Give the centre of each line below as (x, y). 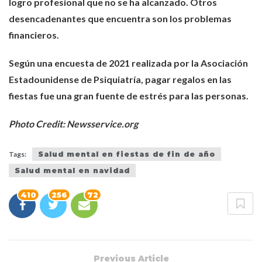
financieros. (34, 35)
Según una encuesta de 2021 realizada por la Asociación (128, 63)
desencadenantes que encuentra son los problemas (120, 18)
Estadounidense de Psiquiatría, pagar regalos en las (120, 79)
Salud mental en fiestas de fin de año (127, 154)
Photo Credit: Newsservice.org (73, 123)
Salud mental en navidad (72, 171)
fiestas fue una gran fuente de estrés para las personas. (129, 95)
